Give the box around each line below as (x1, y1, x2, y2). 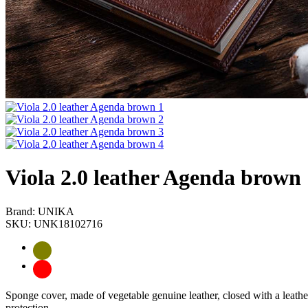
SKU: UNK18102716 (5, 217, 102, 230)
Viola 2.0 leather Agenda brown (5, 165, 301, 190)
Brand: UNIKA (5, 205, 74, 217)
